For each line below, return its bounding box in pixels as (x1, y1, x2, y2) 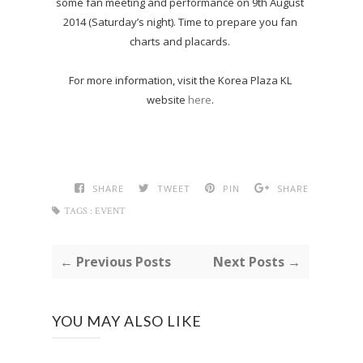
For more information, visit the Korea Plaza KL (68, 73, 292, 88)
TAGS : (64, 205, 92, 218)
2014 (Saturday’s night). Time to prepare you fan (62, 15, 297, 30)
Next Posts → (212, 253, 301, 271)
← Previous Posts (60, 253, 171, 271)
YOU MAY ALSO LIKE (52, 312, 202, 331)
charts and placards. (130, 34, 231, 49)
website (146, 92, 188, 108)
